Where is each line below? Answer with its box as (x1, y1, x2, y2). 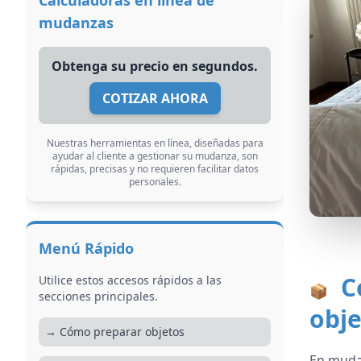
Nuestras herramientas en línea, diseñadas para (46, 136, 263, 150)
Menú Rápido (39, 239, 134, 258)
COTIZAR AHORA (102, 89, 208, 107)
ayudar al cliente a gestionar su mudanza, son (52, 149, 258, 163)
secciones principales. (39, 288, 158, 304)
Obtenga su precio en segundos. (52, 57, 258, 75)
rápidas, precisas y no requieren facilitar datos (51, 162, 259, 176)
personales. (128, 175, 181, 189)
